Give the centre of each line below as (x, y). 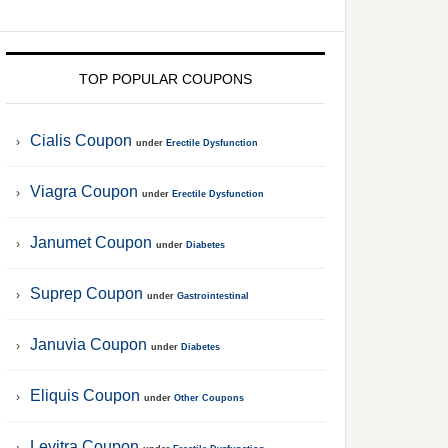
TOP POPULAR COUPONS (165, 79)
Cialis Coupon (81, 140)
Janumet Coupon (91, 242)
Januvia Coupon (88, 344)
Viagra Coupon (84, 191)
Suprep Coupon (86, 293)
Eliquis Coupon (85, 395)
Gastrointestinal (213, 296)
